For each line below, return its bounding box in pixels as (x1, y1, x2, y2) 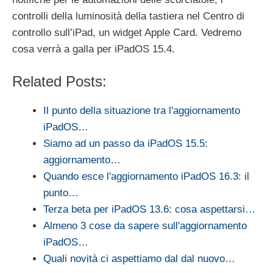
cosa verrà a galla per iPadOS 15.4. (12, 43, 175, 55)
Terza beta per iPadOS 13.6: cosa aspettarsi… (43, 203, 255, 215)
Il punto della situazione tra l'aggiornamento (43, 104, 240, 116)
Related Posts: (12, 73, 107, 90)
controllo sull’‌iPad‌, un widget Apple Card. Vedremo (12, 27, 241, 39)
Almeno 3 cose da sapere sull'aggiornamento (43, 219, 247, 232)
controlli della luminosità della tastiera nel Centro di (12, 10, 244, 23)
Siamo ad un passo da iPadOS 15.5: (43, 137, 208, 149)
